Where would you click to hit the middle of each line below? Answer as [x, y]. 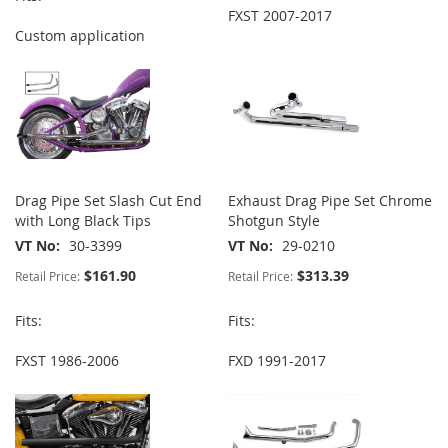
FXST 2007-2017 [280, 16]
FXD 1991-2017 [277, 361]
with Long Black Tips [83, 221]
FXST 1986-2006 [67, 361]
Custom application [80, 36]
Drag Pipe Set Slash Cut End [108, 201]
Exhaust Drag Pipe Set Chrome [330, 201]
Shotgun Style [274, 221]
